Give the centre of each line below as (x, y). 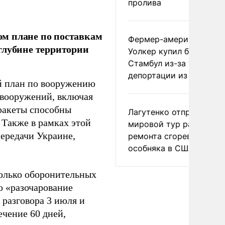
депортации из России (174, 75)
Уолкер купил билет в (171, 51)
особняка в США (161, 148)
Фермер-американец (170, 39)
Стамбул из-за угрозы (172, 63)
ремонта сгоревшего (170, 136)
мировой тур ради (165, 124)
